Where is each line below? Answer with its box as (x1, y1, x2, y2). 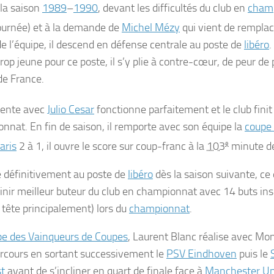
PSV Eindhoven (166, 247, 237, 261)
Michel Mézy (122, 21, 180, 34)
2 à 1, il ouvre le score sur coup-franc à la (17, 139, 207, 153)
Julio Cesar (47, 103, 94, 116)
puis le (237, 247, 270, 261)
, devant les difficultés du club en (98, 1, 248, 15)
